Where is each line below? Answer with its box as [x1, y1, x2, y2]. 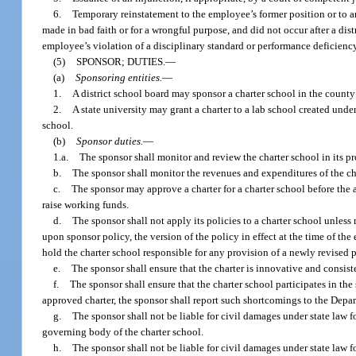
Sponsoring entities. [75, 72, 163, 84]
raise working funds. [42, 199, 130, 211]
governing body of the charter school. [42, 326, 204, 339]
